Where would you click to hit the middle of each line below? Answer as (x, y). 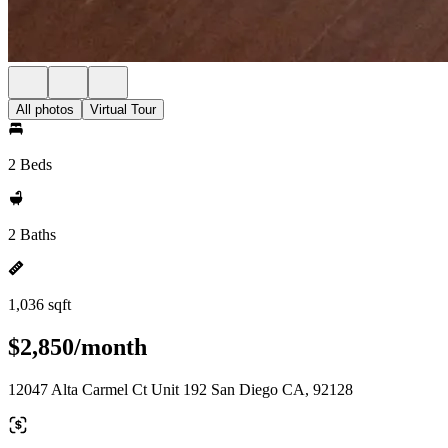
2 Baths (32, 234)
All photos (45, 109)
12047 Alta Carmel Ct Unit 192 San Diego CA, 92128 (180, 389)
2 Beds (30, 164)
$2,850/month (77, 346)
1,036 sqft (39, 304)
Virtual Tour (123, 109)
